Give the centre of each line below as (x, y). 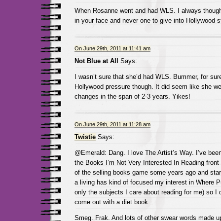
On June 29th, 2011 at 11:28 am (112, 124)
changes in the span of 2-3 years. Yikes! (132, 96)
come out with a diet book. (112, 202)
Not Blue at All (96, 61)
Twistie (85, 137)
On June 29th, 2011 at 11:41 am (112, 48)
